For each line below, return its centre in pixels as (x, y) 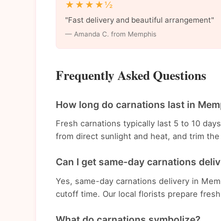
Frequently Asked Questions (131, 75)
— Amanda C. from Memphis (110, 34)
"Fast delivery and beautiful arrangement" (139, 20)
